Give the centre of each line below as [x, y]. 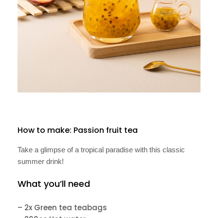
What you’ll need [54, 184]
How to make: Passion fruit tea [78, 130]
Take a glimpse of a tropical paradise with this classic [101, 150]
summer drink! [41, 162]
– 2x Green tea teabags [62, 208]
